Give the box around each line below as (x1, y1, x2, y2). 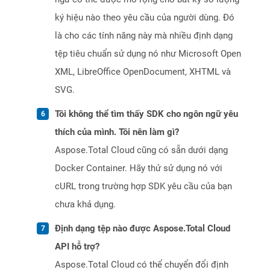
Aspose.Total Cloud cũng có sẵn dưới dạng (55, 145, 228, 156)
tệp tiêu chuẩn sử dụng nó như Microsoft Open (55, 48, 241, 60)
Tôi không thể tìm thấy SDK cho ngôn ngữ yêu (55, 108, 238, 120)
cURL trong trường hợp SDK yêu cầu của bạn (55, 181, 232, 192)
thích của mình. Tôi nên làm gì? (55, 127, 179, 138)
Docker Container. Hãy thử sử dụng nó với (55, 163, 222, 174)
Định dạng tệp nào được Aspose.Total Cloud (55, 223, 230, 234)
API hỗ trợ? (55, 241, 99, 253)
